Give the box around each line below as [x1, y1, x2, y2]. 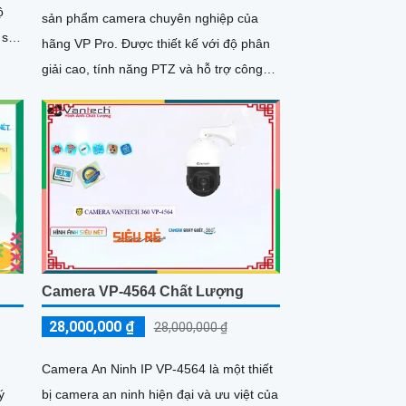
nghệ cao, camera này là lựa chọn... [41, 87, 248, 102]
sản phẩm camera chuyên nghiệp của [41, 11, 258, 26]
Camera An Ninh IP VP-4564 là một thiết [41, 361, 273, 376]
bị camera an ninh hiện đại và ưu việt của [41, 386, 278, 401]
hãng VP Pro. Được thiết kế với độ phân [41, 36, 121, 52]
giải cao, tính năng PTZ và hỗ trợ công [41, 62, 263, 77]
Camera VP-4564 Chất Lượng [41, 283, 244, 299]
